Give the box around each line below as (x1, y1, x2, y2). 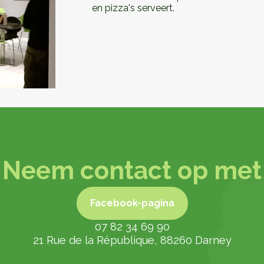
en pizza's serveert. (92, 2, 175, 14)
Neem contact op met (2, 156, 262, 186)
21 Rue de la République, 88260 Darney (32, 234, 232, 247)
